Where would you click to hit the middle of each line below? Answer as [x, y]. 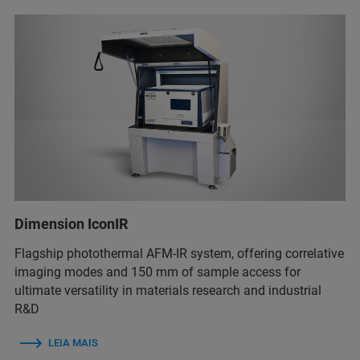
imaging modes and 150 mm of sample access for [157, 272]
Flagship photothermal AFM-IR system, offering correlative [179, 253]
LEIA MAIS [73, 342]
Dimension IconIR [71, 223]
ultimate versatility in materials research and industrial [168, 290]
